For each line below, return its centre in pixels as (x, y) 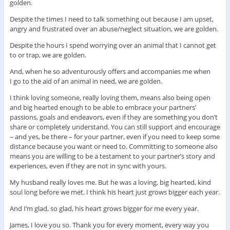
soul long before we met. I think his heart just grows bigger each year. (114, 192)
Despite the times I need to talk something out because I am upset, (111, 19)
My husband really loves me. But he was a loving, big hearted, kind (110, 182)
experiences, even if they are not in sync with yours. (89, 166)
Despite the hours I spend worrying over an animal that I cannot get (113, 45)
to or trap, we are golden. (48, 55)
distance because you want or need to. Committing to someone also (113, 146)
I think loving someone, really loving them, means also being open (110, 97)
